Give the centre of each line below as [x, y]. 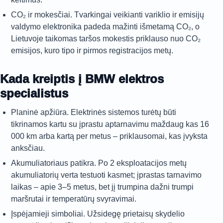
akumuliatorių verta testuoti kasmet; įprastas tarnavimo [106, 175]
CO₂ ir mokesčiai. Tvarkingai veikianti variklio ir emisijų [108, 15]
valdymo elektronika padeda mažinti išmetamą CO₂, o [105, 27]
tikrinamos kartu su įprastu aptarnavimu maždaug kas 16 [110, 124]
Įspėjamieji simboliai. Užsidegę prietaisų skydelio [98, 214]
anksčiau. [28, 148]
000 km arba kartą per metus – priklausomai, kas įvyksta [109, 136]
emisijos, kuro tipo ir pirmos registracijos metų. [92, 51]
